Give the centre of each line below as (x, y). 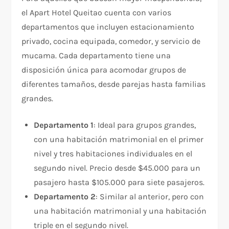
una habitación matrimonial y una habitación (120, 211)
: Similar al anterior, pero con (150, 196)
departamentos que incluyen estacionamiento (108, 27)
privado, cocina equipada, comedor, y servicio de (111, 41)
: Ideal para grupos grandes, (145, 125)
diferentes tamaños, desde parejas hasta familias (114, 84)
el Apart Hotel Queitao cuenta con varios (97, 12)
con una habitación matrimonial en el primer (119, 139)
